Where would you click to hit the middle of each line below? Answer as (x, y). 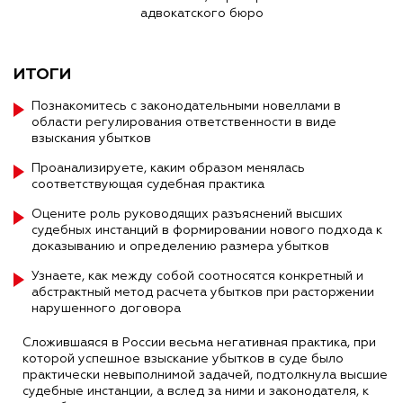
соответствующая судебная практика (148, 184)
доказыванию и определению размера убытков (180, 246)
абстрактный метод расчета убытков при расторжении (203, 292)
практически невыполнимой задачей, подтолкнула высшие (205, 375)
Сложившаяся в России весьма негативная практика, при (199, 343)
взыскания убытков (91, 139)
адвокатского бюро (201, 13)
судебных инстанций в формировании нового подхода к (207, 230)
